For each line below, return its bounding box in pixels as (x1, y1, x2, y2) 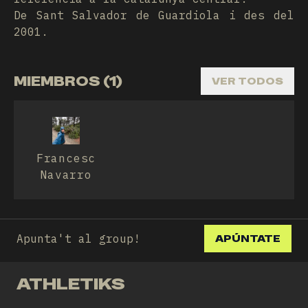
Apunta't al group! (16, 232, 140, 245)
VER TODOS (212, 75, 283, 87)
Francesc (36, 151, 96, 165)
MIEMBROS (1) (14, 73, 122, 89)
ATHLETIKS (16, 274, 125, 294)
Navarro (40, 168, 92, 181)
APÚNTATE (215, 232, 280, 245)
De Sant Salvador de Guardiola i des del (14, 8, 294, 22)
